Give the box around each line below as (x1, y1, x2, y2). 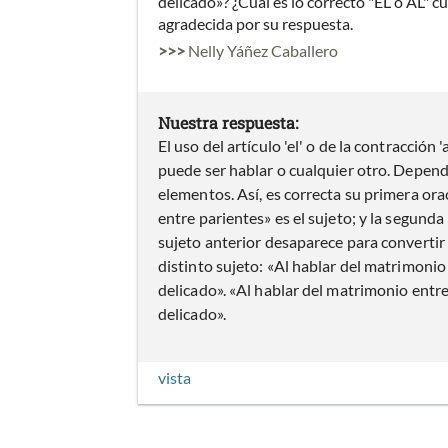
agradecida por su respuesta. (158, 14, 353, 34)
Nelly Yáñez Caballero (188, 41, 338, 61)
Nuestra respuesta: (158, 112, 298, 134)
